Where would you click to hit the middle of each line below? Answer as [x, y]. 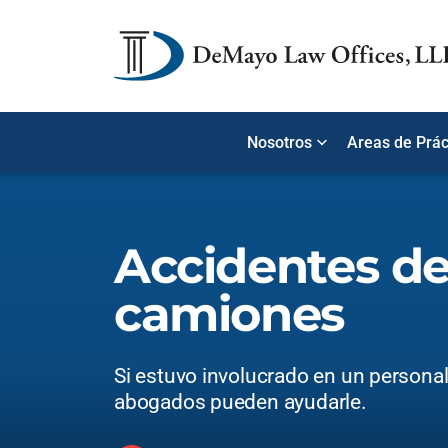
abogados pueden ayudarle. [240, 402]
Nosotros [279, 142]
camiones [229, 314]
